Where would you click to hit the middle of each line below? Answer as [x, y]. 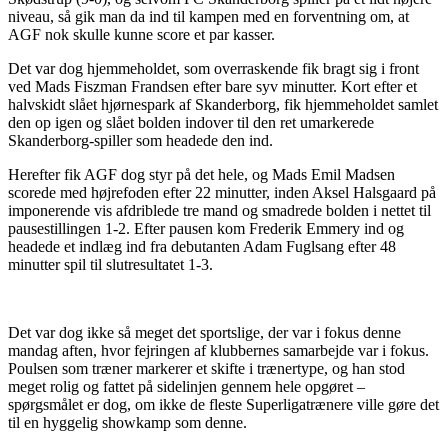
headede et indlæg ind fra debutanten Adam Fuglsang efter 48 [202, 247]
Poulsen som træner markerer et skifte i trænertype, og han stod [206, 369]
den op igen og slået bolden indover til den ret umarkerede [191, 123]
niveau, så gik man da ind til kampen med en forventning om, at [208, 17]
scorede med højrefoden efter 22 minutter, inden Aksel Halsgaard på [222, 193]
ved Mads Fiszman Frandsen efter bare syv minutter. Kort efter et [212, 87]
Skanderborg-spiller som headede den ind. [140, 141]
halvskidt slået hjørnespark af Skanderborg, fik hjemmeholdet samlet [223, 105]
